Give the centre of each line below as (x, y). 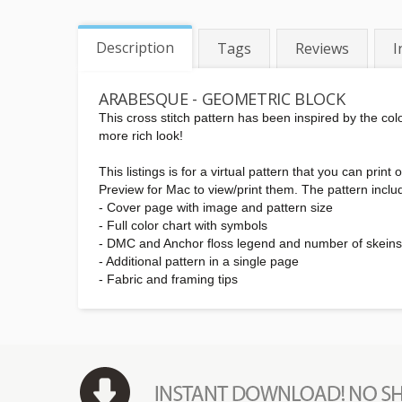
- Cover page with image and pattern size (216, 207)
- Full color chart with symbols (183, 225)
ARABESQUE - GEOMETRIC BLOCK (222, 99)
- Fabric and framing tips (168, 279)
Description (135, 48)
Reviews (322, 48)
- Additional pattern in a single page (199, 261)
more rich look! (141, 135)
